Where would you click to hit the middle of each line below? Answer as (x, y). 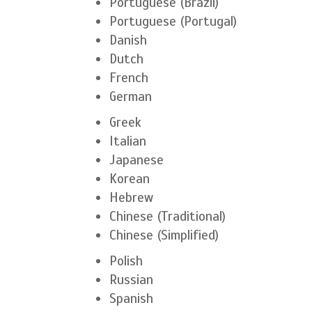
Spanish (131, 298)
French (129, 78)
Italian (128, 141)
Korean (130, 179)
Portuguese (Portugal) (173, 21)
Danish (128, 40)
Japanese (136, 160)
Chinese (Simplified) (164, 235)
